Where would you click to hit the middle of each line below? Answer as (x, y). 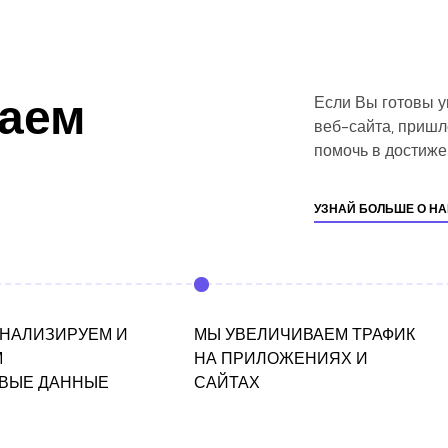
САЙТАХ (227, 382)
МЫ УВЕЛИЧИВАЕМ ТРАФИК (304, 334)
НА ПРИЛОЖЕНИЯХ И (281, 358)
